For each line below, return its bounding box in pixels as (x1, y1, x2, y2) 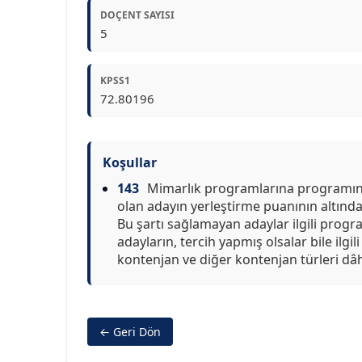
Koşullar (103, 154, 157, 171)
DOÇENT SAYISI (100, 8, 175, 22)
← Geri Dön (99, 324, 161, 339)
